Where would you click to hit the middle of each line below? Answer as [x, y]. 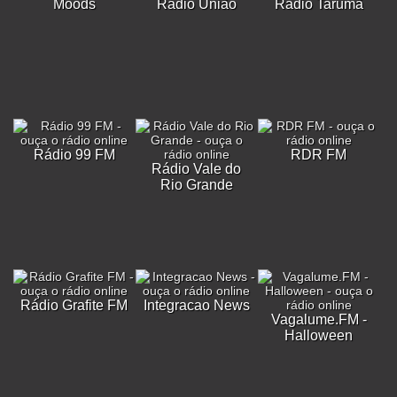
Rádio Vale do [197, 169]
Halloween [319, 335]
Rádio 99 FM [74, 155]
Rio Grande [196, 185]
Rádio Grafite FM [74, 305]
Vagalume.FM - [319, 319]
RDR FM [319, 155]
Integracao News [196, 305]
